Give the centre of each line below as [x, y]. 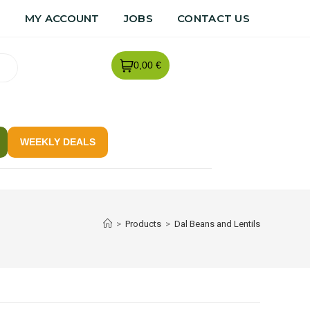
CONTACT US [213, 18]
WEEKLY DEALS [57, 142]
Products [143, 224]
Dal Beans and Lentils [217, 224]
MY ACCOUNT [62, 18]
